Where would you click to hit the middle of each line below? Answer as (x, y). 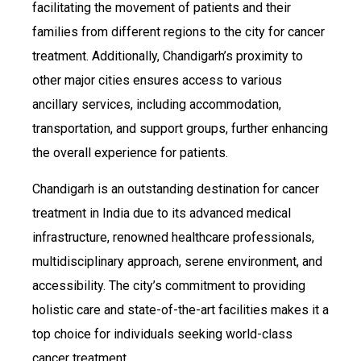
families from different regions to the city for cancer (178, 32)
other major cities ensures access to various (157, 81)
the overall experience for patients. (130, 153)
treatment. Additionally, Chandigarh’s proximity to (168, 56)
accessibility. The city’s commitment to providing (169, 285)
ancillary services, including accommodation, (157, 105)
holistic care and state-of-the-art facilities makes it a (180, 309)
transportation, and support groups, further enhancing (180, 129)
